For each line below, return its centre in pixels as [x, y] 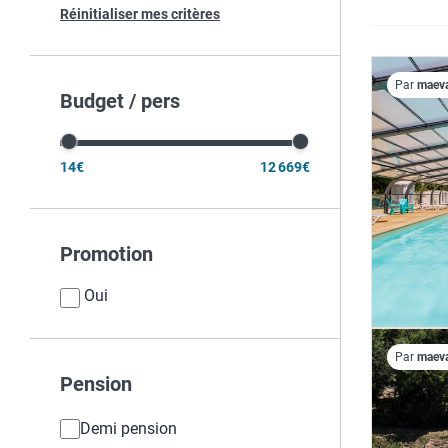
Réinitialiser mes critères [140, 14]
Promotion [106, 254]
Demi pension [128, 428]
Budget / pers [120, 101]
